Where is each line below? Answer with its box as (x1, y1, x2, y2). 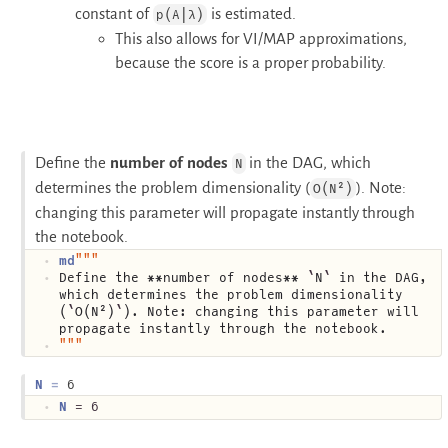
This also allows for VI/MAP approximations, (115, 29, 407, 47)
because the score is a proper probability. (115, 53, 387, 71)
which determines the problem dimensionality (59, 286, 403, 302)
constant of (75, 4, 153, 22)
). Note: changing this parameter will (123, 303, 419, 319)
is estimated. (206, 4, 296, 22)
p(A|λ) (155, 6, 204, 22)
